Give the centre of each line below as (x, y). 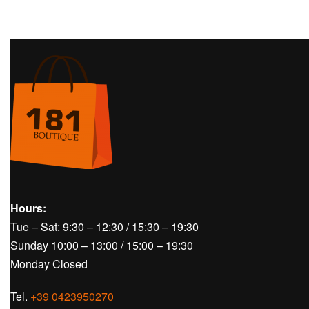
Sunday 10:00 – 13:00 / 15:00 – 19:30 (102, 245)
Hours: (28, 208)
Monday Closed (49, 264)
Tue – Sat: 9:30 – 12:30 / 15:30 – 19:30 (104, 227)
